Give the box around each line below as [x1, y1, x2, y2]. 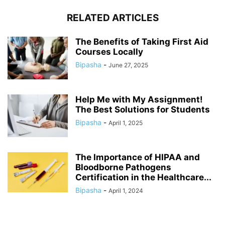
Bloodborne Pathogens [75, 162, 171, 172]
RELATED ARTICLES [66, 12, 159, 24]
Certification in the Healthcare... [75, 172, 211, 182]
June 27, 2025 [108, 61, 148, 69]
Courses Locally [75, 46, 143, 57]
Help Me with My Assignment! [75, 94, 203, 104]
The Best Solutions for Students [75, 104, 210, 115]
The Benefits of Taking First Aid [75, 36, 208, 47]
